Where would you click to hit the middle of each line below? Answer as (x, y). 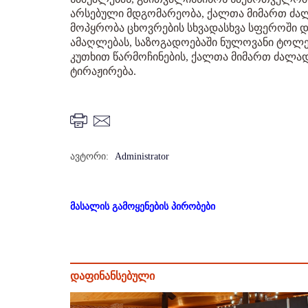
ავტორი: (89, 156)
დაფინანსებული (112, 276)
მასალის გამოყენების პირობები (143, 207)
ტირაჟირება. (103, 71)
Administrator (142, 156)
